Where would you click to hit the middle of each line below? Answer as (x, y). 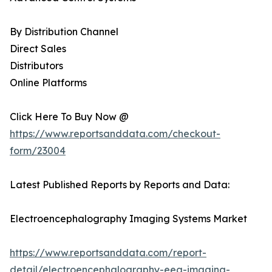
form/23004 (38, 151)
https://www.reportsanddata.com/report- (108, 253)
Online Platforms (48, 83)
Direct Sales (38, 49)
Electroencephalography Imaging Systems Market (128, 219)
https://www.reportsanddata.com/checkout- (115, 134)
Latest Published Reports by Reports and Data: (120, 185)
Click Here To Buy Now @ (69, 117)
